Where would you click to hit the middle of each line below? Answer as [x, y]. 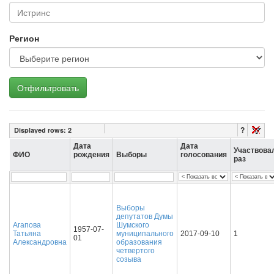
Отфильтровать [48, 87]
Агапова [27, 225]
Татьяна [27, 234]
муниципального [145, 234]
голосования [204, 155]
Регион [24, 38]
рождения [91, 155]
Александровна [40, 242]
